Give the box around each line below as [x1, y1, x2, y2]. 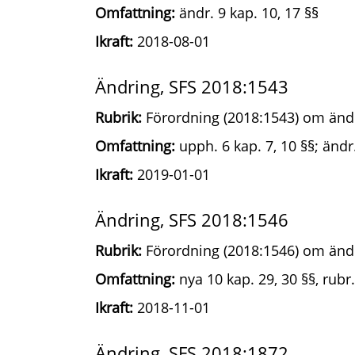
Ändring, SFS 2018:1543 [95, 74, 288, 98]
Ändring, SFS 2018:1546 [95, 208, 288, 231]
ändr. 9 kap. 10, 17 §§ [175, 3, 319, 22]
